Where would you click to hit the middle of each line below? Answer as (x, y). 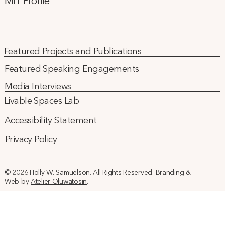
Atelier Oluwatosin (59, 182)
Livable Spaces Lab (41, 102)
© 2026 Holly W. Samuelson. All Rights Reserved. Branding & (97, 173)
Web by (17, 182)
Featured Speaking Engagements (72, 70)
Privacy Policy (31, 140)
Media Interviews (38, 87)
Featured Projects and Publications (73, 51)
